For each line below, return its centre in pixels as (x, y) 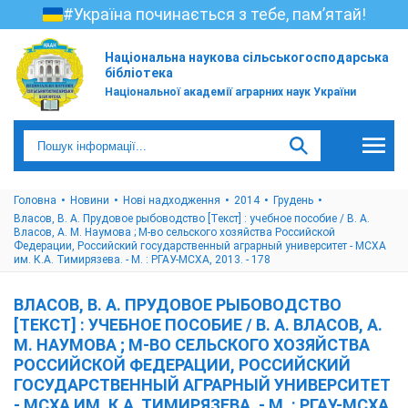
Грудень (293, 200)
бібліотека (139, 73)
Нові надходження (172, 200)
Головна (35, 200)
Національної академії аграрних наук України (230, 92)
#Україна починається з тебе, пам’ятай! (214, 14)
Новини (90, 200)
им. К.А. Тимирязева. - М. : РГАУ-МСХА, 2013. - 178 (142, 260)
